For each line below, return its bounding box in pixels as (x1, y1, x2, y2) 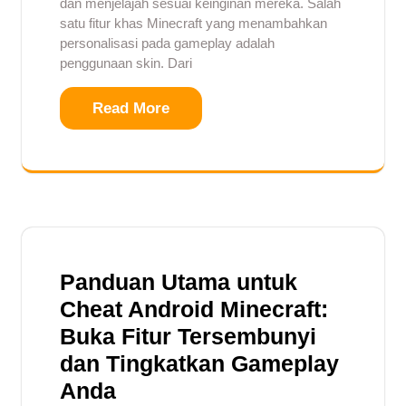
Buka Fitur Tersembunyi (60, 323, 316, 349)
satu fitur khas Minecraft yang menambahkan (60, 14, 327, 31)
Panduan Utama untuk (60, 268, 297, 295)
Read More (92, 99, 169, 117)
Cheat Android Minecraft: (60, 295, 328, 322)
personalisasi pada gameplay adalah (60, 34, 275, 51)
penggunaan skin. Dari (60, 54, 192, 71)
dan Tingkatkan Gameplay (60, 350, 339, 376)
